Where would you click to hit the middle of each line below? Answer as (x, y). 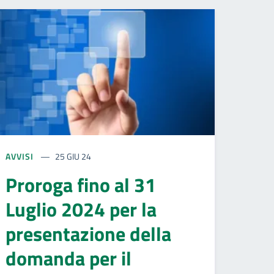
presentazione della (88, 233)
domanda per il (68, 258)
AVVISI (21, 156)
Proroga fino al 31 (81, 184)
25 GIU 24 (73, 156)
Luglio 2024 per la (81, 209)
